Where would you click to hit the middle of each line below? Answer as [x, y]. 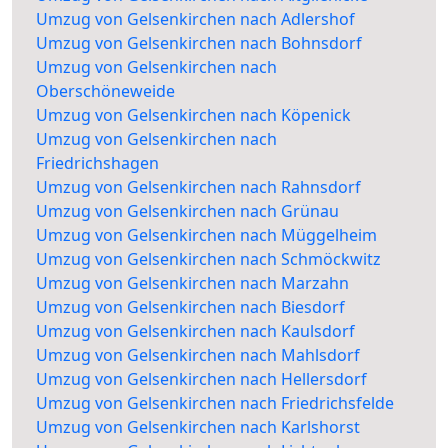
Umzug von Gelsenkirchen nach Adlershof [195, 19]
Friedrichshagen [97, 163]
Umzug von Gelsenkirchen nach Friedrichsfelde [215, 403]
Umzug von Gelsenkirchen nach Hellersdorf [201, 379]
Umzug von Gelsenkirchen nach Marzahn [192, 283]
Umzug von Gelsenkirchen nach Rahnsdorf [198, 187]
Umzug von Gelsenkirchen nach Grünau [187, 211]
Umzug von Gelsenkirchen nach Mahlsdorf [198, 355]
